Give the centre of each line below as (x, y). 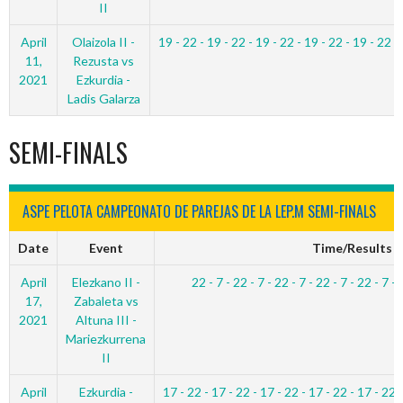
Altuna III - (106, 320)
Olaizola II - (103, 42)
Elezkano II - (106, 282)
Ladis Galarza (103, 99)
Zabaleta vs (106, 301)
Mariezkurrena (106, 339)
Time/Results (352, 248)
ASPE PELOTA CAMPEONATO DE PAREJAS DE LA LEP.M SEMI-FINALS (199, 211)
